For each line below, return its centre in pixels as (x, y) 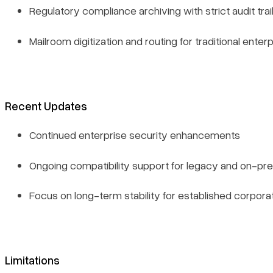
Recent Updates (46, 105)
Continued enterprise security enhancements (135, 135)
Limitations (32, 260)
